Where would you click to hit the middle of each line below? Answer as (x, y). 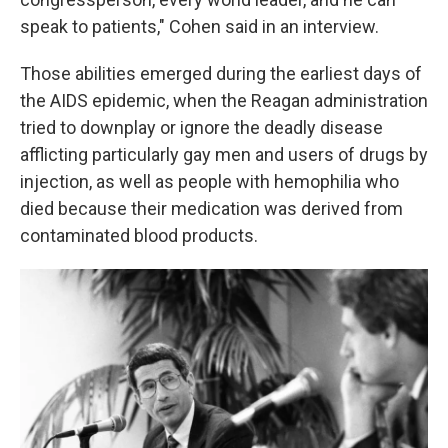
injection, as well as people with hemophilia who (209, 181)
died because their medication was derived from (211, 208)
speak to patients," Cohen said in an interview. (199, 26)
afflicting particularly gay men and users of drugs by (224, 154)
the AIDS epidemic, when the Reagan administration (224, 100)
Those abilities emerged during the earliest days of (221, 73)
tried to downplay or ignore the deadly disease (201, 127)
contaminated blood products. (139, 235)
